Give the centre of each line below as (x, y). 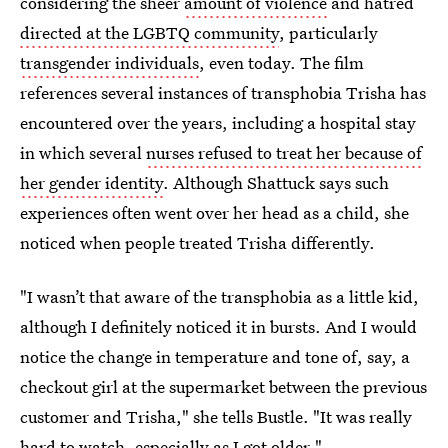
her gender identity (91, 183)
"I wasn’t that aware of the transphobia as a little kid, (219, 297)
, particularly (328, 33)
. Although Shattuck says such (276, 183)
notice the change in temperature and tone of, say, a (215, 357)
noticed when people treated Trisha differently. (197, 243)
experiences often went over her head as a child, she (214, 213)
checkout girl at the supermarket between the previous (223, 387)
